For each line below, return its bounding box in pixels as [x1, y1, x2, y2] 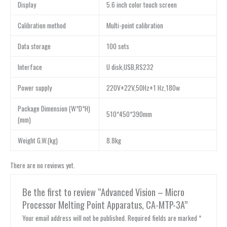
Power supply [17, 83, 52, 93]
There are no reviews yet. [10, 160, 75, 170]
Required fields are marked [127, 213, 199, 223]
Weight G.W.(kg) [17, 135, 58, 146]
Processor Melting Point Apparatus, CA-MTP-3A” [22, 198, 188, 212]
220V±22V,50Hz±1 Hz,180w [106, 83, 180, 93]
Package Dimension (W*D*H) [17, 103, 90, 114]
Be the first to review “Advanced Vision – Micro [22, 185, 184, 199]
